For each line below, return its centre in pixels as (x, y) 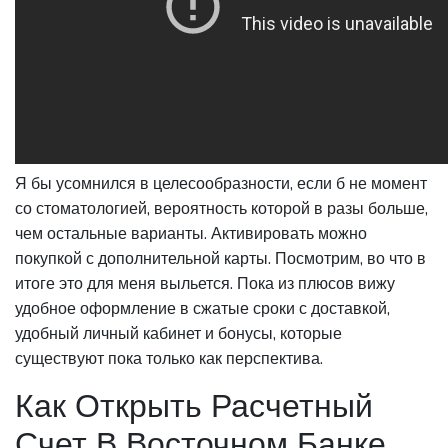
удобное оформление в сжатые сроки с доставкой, (202, 309)
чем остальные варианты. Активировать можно (191, 234)
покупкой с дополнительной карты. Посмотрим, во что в (220, 259)
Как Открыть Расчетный (194, 406)
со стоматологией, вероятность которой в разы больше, (221, 209)
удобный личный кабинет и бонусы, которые (178, 334)
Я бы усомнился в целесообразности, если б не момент (221, 184)
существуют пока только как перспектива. (169, 359)
